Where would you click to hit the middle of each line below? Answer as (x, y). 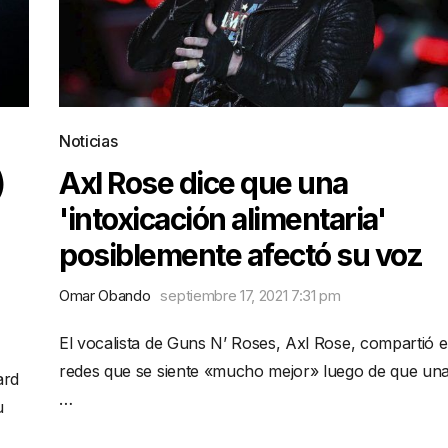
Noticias (88, 141)
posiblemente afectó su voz (240, 255)
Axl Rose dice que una (203, 183)
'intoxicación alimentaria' (222, 219)
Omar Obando (105, 295)
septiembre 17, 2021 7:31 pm (250, 295)
